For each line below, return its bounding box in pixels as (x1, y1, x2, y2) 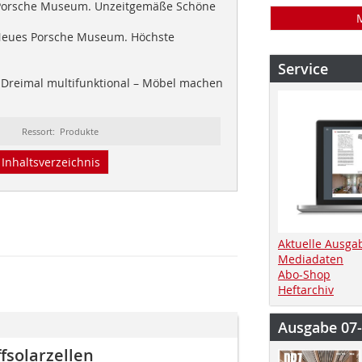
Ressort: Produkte (22, 124, 99, 137)
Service (278, 59, 328, 78)
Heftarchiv (278, 281, 334, 297)
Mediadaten (278, 250, 343, 267)
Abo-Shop (278, 266, 330, 282)
